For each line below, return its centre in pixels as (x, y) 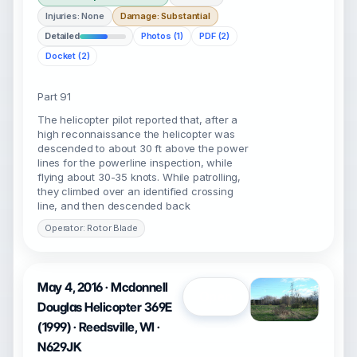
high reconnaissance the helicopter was (136, 134)
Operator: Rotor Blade (91, 228)
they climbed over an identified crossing (135, 191)
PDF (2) (215, 36)
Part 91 (54, 96)
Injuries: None (75, 16)
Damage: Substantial (165, 16)
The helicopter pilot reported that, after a (138, 120)
